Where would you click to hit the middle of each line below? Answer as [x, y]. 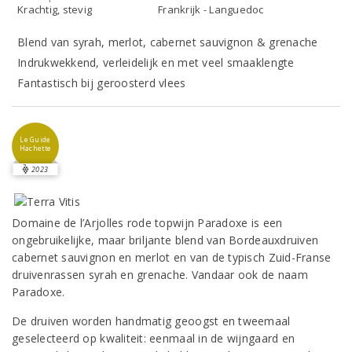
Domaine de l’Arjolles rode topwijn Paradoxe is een [147, 223]
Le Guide [35, 140]
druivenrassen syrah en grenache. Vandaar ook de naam [160, 275]
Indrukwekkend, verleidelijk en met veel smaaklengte [156, 62]
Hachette [35, 148]
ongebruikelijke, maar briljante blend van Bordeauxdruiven [165, 240]
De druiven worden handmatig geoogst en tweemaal [151, 321]
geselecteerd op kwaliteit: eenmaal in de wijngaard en [154, 338]
